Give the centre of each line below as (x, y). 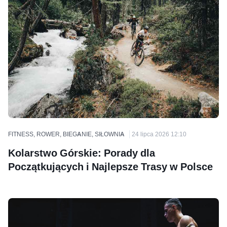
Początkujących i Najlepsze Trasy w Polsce (110, 166)
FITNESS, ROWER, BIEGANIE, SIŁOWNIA (66, 134)
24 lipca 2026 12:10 (159, 134)
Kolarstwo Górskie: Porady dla (82, 153)
